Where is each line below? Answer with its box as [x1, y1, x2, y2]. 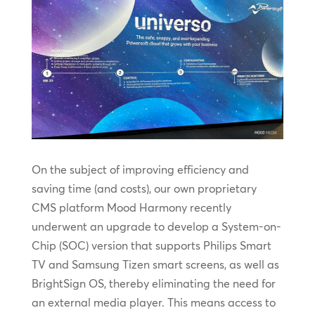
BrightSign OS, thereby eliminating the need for [31, 276, 276, 291]
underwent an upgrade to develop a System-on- [31, 219, 281, 234]
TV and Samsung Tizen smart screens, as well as [31, 257, 279, 272]
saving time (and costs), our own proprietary [31, 181, 257, 196]
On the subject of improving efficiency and [31, 162, 249, 177]
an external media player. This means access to [31, 295, 276, 310]
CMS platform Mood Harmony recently [31, 200, 231, 215]
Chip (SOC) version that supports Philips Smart [31, 238, 271, 253]
